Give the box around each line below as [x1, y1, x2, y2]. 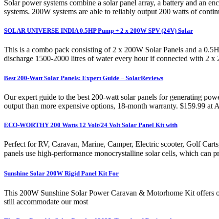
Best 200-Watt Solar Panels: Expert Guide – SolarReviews [4, 74, 163, 82]
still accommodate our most [4, 197, 88, 206]
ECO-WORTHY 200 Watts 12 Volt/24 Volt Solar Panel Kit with [4, 121, 177, 129]
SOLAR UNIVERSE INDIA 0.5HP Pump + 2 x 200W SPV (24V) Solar [4, 27, 193, 35]
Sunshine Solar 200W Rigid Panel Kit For [4, 170, 119, 177]
